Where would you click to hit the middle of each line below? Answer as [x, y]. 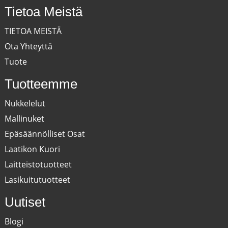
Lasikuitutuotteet [37, 180]
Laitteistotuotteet [38, 165]
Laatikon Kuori [32, 149]
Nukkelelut [25, 104]
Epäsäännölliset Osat [45, 134]
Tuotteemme [41, 84]
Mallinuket [24, 119]
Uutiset [25, 202]
